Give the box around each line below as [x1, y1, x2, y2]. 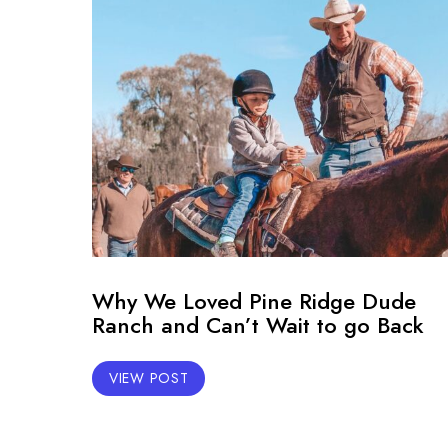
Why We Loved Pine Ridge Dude [92, 284, 416, 317]
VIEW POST [109, 367, 189, 388]
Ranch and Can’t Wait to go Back [92, 308, 424, 341]
